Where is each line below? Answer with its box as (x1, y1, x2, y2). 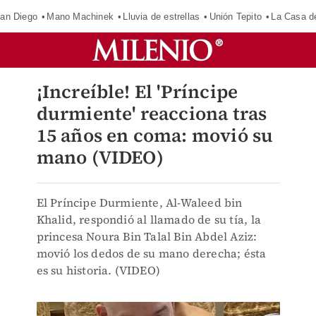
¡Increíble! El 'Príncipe (36, 79, 238, 104)
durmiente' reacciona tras (36, 101, 267, 126)
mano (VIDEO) (36, 145, 164, 170)
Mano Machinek (47, 11, 114, 22)
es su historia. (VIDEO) (36, 262, 161, 278)
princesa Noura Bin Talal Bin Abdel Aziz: (36, 229, 257, 244)
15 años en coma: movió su (36, 123, 274, 148)
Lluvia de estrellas (123, 11, 200, 22)
